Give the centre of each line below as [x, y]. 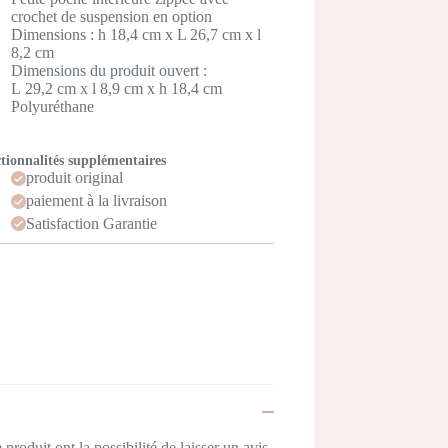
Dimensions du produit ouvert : [108, 71]
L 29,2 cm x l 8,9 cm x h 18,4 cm [116, 89]
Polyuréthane [52, 107]
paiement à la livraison [96, 201]
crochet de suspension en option [111, 17]
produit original [74, 178]
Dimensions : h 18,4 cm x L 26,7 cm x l [135, 35]
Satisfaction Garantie [91, 223]
